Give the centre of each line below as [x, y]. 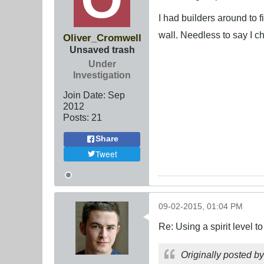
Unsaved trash [102, 49]
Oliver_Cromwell [102, 37]
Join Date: [84, 95]
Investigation [102, 75]
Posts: [76, 117]
